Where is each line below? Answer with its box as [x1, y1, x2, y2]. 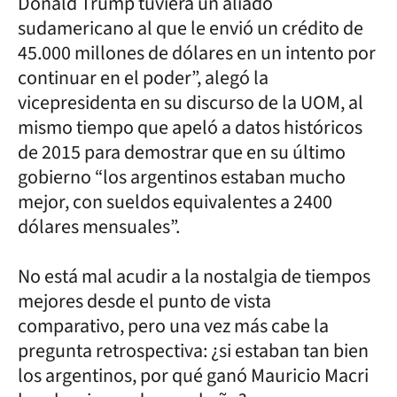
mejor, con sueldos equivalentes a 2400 [18, 187, 332, 216]
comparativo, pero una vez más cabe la [18, 311, 329, 340]
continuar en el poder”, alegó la [18, 63, 269, 92]
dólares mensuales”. [18, 212, 180, 241]
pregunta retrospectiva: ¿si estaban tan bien [18, 336, 369, 365]
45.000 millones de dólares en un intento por [18, 38, 376, 67]
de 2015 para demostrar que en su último [18, 137, 346, 167]
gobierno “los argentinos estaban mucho [18, 162, 346, 191]
